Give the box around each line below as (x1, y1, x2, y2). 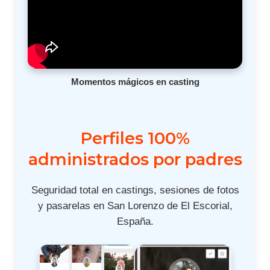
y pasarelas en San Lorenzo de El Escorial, (37, 200, 233, 212)
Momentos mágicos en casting (71, 77, 199, 87)
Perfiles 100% (80, 128, 190, 149)
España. (116, 216, 154, 227)
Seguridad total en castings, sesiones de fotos (31, 184, 239, 196)
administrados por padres (28, 149, 242, 170)
